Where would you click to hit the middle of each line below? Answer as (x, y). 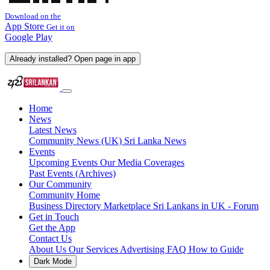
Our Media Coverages (142, 162)
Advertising (143, 249)
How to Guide (216, 249)
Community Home (64, 195)
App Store (24, 26)
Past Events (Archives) (72, 173)
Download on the (33, 16)
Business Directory (66, 206)
